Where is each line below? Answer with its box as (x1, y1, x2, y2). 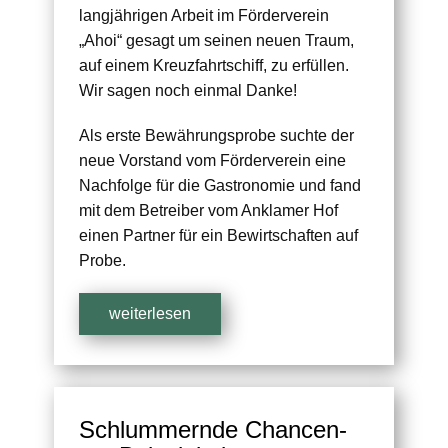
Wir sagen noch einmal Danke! (79, 82, 297, 100)
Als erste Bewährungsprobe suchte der (79, 127, 354, 145)
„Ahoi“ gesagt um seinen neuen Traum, (79, 32, 354, 50)
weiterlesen (109, 305, 191, 323)
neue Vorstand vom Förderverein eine (79, 152, 346, 170)
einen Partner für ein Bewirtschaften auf (79, 227, 358, 245)
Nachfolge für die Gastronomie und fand (79, 177, 361, 195)
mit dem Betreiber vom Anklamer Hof (79, 202, 338, 220)
